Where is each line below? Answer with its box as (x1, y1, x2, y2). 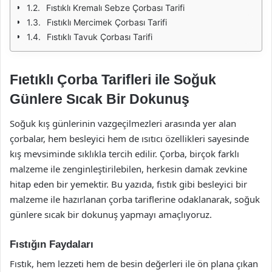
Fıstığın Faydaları (10, 238, 93, 250)
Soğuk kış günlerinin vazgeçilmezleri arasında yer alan (10, 117, 236, 129)
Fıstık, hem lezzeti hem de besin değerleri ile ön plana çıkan (10, 257, 258, 270)
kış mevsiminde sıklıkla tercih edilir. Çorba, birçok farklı (10, 147, 239, 160)
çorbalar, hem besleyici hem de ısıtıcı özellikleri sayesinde (10, 132, 249, 144)
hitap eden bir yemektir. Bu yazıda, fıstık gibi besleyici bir (10, 177, 247, 190)
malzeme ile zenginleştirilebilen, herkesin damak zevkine (10, 162, 247, 175)
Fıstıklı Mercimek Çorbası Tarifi (47, 17, 167, 27)
